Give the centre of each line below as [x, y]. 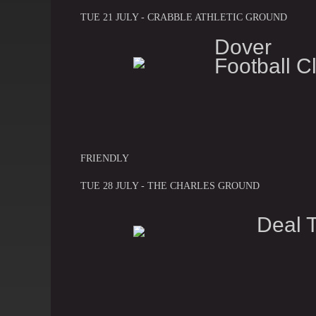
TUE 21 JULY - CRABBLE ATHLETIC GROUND [184, 17]
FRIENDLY [105, 158]
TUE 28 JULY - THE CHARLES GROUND [170, 186]
